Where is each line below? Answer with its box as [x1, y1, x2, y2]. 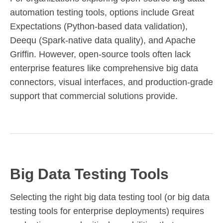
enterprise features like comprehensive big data [10, 63, 198, 73]
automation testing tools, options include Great [10, 7, 194, 17]
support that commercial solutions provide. [10, 91, 178, 101]
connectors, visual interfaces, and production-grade [10, 77, 213, 87]
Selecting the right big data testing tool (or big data [10, 192, 210, 202]
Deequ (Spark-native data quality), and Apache [10, 35, 196, 45]
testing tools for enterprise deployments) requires [10, 206, 204, 216]
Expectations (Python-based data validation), [10, 21, 188, 31]
